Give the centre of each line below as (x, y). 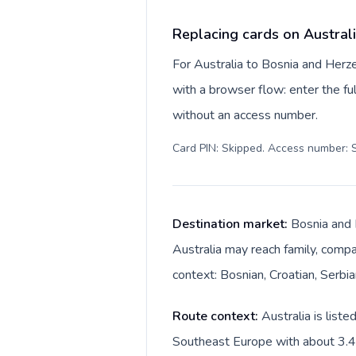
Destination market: (232, 224)
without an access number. (245, 115)
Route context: (217, 316)
